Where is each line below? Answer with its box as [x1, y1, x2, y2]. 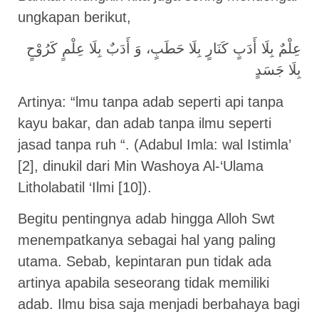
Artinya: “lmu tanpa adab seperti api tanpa [18, 93, 283, 110]
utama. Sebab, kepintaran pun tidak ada [18, 253, 271, 270]
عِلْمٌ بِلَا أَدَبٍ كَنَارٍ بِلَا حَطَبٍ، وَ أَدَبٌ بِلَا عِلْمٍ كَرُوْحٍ [26, 41, 301, 57]
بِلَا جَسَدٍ [255, 62, 301, 78]
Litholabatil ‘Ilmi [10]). [18, 179, 152, 195]
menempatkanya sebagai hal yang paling [18, 232, 276, 249]
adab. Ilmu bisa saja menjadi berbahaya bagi [18, 296, 300, 313]
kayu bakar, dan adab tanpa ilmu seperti [18, 115, 271, 131]
